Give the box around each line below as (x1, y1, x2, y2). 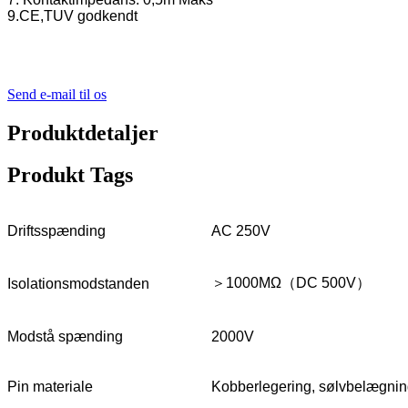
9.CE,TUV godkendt (7, 7, 138, 24)
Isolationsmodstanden (7, 276, 149, 292)
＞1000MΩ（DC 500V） (211, 275, 371, 291)
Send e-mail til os (7, 86, 107, 102)
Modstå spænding (7, 329, 123, 345)
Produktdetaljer (7, 120, 158, 145)
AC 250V (211, 223, 270, 240)
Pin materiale (7, 379, 93, 395)
